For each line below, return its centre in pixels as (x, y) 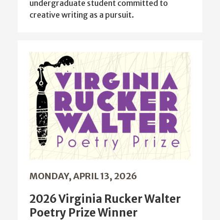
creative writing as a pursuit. (82, 14)
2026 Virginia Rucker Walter (105, 199)
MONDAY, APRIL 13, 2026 (83, 176)
